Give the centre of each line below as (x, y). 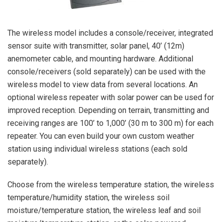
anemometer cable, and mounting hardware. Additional (100, 58)
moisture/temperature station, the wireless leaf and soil (104, 210)
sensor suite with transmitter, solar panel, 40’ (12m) (96, 46)
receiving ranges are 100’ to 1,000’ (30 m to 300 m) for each (111, 123)
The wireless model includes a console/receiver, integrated (110, 33)
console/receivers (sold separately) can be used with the (107, 71)
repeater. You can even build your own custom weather (101, 136)
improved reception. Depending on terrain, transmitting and (108, 110)
